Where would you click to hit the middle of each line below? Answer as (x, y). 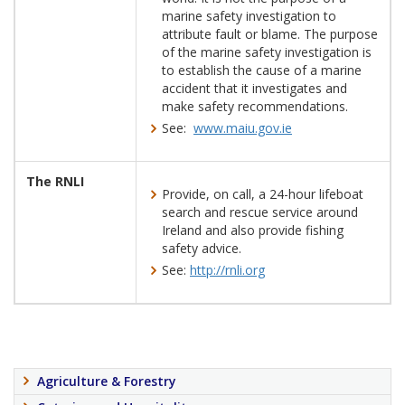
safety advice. (202, 248)
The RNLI (55, 181)
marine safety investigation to (249, 16)
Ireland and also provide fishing (253, 230)
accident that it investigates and (254, 88)
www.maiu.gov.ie (243, 128)
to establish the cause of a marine (262, 70)
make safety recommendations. (255, 106)
